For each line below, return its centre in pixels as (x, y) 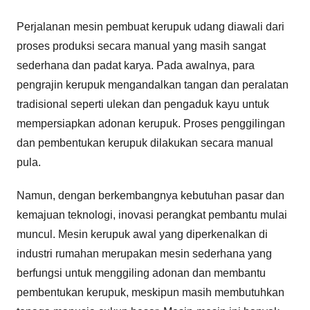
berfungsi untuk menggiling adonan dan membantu (141, 273)
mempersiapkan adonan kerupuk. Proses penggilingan (151, 123)
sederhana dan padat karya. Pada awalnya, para (136, 65)
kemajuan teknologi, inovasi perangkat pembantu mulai (152, 215)
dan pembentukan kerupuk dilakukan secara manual (145, 143)
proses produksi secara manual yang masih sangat (141, 46)
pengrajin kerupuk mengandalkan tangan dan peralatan (153, 84)
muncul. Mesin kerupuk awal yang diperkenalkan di (142, 234)
